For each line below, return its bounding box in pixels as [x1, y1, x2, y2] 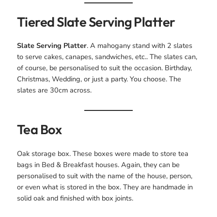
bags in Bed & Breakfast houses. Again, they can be [16, 159, 180, 170]
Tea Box [16, 121, 62, 138]
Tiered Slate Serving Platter [16, 13, 175, 30]
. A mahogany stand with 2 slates [86, 41, 192, 51]
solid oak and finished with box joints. [16, 193, 133, 203]
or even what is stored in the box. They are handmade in [16, 182, 193, 192]
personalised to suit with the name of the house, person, [16, 170, 192, 181]
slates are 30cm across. [16, 85, 92, 95]
